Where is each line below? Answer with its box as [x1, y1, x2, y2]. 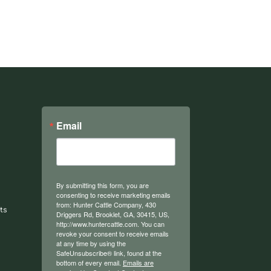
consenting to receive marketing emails [56, 189, 171, 200]
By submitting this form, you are [56, 180, 149, 190]
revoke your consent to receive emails [56, 228, 169, 238]
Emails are [122, 257, 154, 267]
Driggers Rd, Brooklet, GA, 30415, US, [56, 209, 169, 219]
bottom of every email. [56, 257, 123, 267]
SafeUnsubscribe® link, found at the [56, 247, 162, 258]
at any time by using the [56, 238, 126, 248]
